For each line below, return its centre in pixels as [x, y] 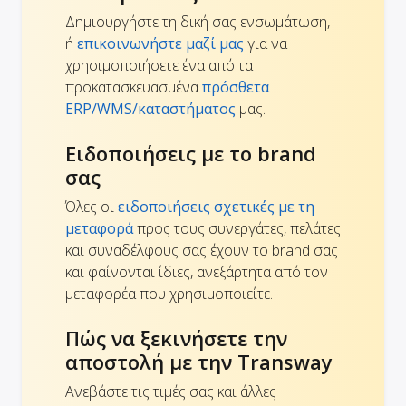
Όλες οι [92, 207]
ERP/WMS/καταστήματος [150, 109]
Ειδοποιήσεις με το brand [191, 154]
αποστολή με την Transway [199, 362]
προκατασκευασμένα [134, 87]
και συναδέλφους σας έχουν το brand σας [202, 251]
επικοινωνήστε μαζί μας [160, 44]
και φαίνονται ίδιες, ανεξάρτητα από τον [197, 272]
